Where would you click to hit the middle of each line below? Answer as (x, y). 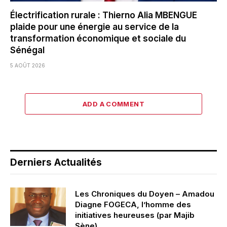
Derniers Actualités (56, 163)
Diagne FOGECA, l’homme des (133, 205)
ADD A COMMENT (113, 104)
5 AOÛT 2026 (28, 66)
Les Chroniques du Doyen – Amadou (145, 194)
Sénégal (27, 50)
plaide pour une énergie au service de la (94, 27)
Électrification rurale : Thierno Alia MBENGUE (104, 15)
